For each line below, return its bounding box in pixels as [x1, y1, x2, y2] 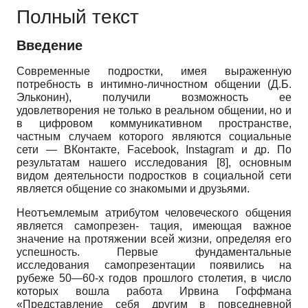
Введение [16, 38, 82, 54]
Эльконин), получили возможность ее [16, 91, 291, 104]
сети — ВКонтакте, [16, 144, 127, 156]
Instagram [186, 144, 234, 156]
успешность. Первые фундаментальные [16, 246, 291, 258]
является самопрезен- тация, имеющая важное [16, 220, 291, 232]
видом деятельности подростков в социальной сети [16, 170, 291, 182]
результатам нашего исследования [16, 157, 217, 169]
